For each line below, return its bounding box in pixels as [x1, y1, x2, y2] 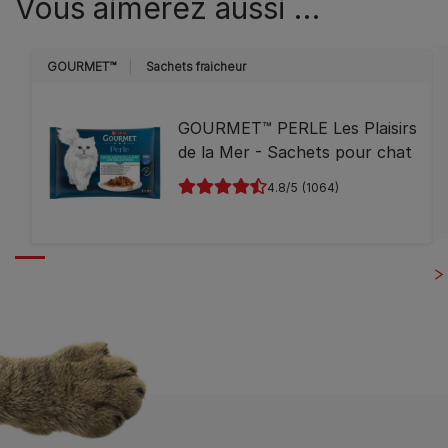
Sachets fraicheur [146, 59, 246, 74]
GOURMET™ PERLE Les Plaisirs [178, 117, 418, 138]
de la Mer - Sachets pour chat [178, 141, 413, 162]
